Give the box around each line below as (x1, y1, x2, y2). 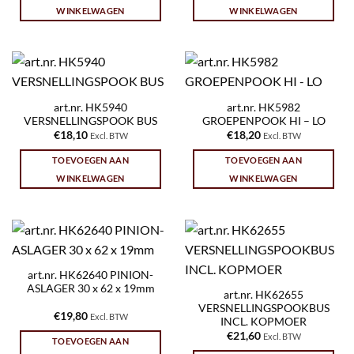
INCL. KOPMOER (220, 314, 307, 328)
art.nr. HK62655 (224, 288, 303, 301)
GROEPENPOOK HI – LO (201, 114, 326, 127)
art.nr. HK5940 (54, 100, 127, 114)
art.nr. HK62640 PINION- (28, 268, 153, 281)
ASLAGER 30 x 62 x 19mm (26, 281, 155, 295)
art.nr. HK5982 (227, 100, 300, 114)
